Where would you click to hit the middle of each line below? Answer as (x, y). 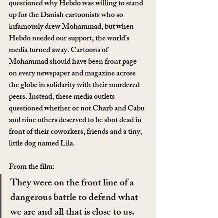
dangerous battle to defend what (75, 199)
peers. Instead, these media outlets (63, 98)
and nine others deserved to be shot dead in (76, 121)
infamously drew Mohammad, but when (72, 28)
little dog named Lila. (42, 145)
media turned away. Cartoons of (59, 51)
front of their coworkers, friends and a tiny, (76, 133)
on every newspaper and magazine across (73, 74)
